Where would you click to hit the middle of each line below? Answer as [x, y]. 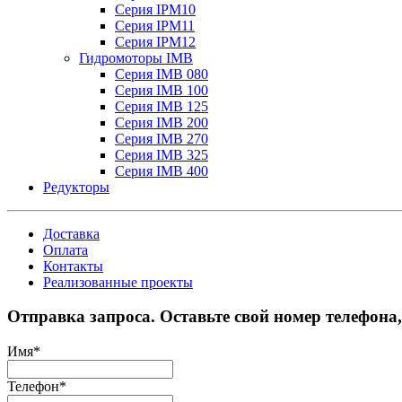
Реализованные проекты [118, 282]
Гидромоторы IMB [136, 57]
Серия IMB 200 [162, 122]
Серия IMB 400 [162, 170]
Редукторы [76, 187]
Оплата [66, 249]
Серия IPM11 [155, 25]
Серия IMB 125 [162, 106]
